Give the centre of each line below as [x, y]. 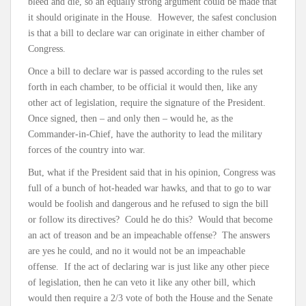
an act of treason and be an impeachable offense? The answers [149, 235]
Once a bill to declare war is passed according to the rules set [145, 71]
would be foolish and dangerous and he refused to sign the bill [148, 204]
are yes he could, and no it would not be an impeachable [137, 251]
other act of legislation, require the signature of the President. [148, 102]
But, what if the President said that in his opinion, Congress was [152, 172]
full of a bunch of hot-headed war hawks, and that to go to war [150, 188]
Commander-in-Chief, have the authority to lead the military [145, 134]
